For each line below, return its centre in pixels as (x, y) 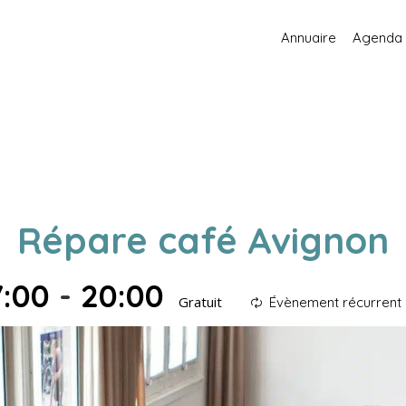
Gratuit (200, 302)
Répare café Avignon (203, 241)
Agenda (377, 37)
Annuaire (308, 37)
